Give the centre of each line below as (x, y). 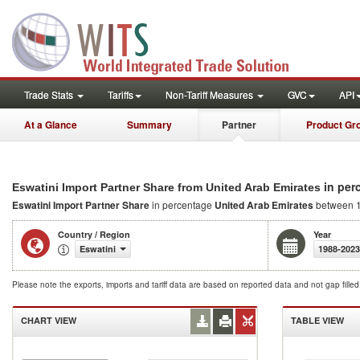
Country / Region (94, 234)
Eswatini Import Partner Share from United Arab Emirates (166, 187)
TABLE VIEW (317, 320)
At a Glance (51, 125)
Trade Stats (50, 94)
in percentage (183, 205)
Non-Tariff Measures (211, 94)
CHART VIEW (49, 320)
